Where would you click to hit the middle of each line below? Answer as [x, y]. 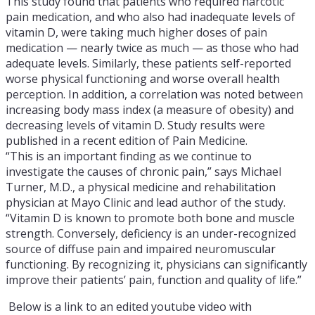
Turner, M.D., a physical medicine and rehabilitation [141, 187]
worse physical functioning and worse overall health [143, 79]
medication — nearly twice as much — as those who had [152, 48]
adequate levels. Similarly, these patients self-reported [148, 63]
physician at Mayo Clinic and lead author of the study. [146, 202]
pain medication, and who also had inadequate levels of [150, 17]
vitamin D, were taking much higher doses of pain [136, 32]
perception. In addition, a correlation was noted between [154, 94]
